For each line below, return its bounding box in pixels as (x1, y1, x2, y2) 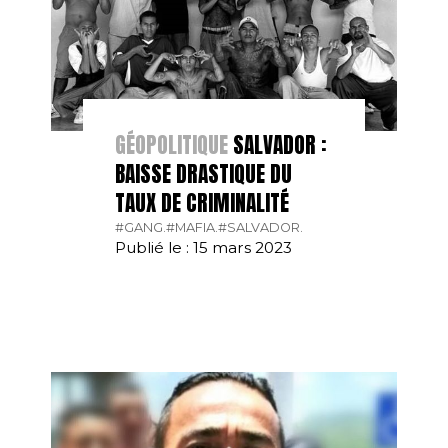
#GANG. (114, 220, 166, 236)
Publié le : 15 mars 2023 (114, 238, 292, 258)
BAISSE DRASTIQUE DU (114, 158, 292, 191)
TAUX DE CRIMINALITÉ (114, 187, 289, 220)
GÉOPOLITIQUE (114, 129, 228, 162)
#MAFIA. (165, 220, 218, 236)
